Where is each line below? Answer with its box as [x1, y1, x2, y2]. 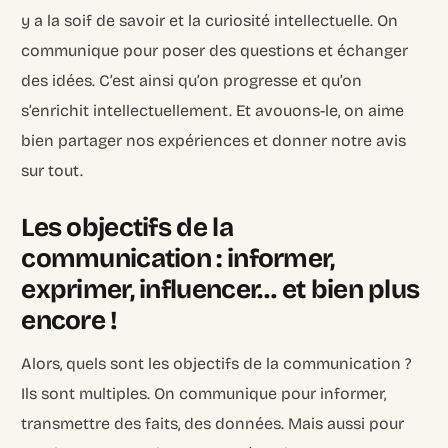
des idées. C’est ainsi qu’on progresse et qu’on [21, 70, 363, 90]
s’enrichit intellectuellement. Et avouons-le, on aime [21, 100, 405, 120]
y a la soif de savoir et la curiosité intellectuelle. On [21, 10, 399, 30]
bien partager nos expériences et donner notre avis [21, 130, 407, 150]
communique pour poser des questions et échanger [21, 40, 409, 60]
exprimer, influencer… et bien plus [21, 273, 420, 305]
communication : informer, [21, 242, 335, 274]
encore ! [21, 304, 118, 336]
